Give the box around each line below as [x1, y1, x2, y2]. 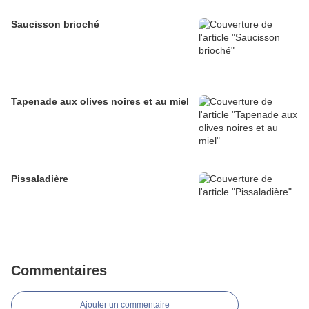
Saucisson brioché [11, 19, 99, 30]
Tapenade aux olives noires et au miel [11, 96, 189, 108]
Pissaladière [11, 173, 68, 185]
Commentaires [11, 263, 107, 279]
